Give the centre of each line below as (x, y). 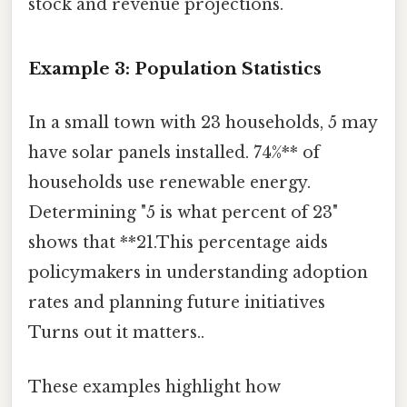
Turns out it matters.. (116, 333)
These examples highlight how (154, 387)
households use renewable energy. (169, 183)
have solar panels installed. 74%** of (174, 153)
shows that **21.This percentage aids (178, 243)
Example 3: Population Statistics (175, 69)
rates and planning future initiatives (177, 303)
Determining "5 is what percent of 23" (183, 213)
